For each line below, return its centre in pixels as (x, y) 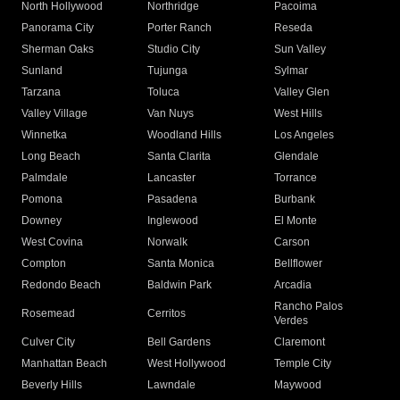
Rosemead (48, 314)
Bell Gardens (179, 342)
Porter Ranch (180, 28)
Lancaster (172, 178)
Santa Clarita (179, 157)
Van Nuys (171, 114)
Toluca (164, 92)
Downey (42, 221)
